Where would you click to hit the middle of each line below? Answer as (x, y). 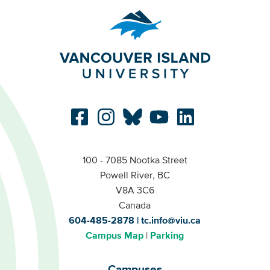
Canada (135, 205)
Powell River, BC (135, 175)
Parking (167, 235)
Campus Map (115, 235)
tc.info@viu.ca (171, 220)
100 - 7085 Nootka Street (135, 160)
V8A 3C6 (135, 190)
